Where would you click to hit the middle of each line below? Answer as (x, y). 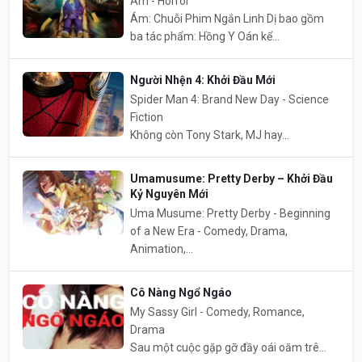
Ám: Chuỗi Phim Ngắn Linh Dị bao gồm (227, 18)
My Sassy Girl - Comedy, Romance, (218, 311)
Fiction (147, 117)
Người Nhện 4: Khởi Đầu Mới (203, 80)
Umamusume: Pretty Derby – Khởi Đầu (232, 178)
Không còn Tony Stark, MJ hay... (210, 135)
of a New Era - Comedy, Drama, (209, 231)
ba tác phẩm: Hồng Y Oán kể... (205, 36)
